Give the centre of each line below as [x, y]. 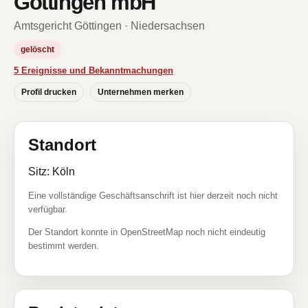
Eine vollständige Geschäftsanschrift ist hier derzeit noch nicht [153, 196]
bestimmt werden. [64, 246]
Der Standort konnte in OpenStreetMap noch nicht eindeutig [147, 232]
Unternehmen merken [141, 92]
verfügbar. [48, 209]
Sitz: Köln [52, 172]
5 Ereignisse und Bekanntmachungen [93, 70]
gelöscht [37, 49]
